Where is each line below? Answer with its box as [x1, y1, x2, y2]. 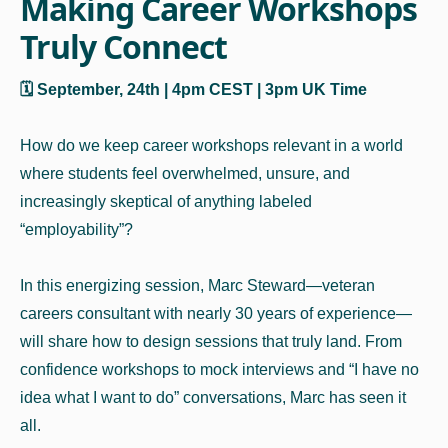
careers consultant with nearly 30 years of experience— [20, 305, 412, 323]
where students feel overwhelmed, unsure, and [20, 165, 350, 183]
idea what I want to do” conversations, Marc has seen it [20, 389, 406, 407]
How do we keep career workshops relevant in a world [20, 137, 403, 155]
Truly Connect [20, 25, 227, 69]
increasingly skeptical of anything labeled [20, 193, 312, 211]
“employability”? [20, 221, 133, 239]
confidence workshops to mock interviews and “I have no [20, 361, 419, 379]
